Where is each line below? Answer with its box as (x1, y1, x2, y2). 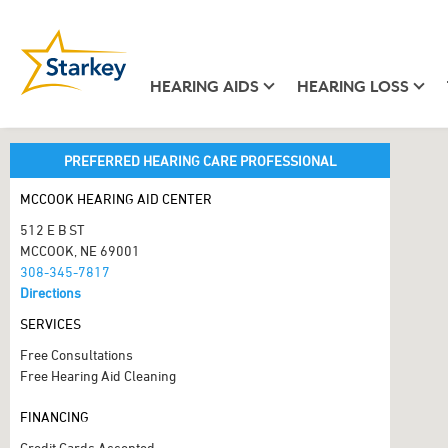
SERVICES (20, 315, 81, 332)
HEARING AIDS (149, 77, 259, 96)
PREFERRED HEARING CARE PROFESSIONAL (63, 152, 337, 169)
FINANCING (20, 408, 89, 425)
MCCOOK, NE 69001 (20, 242, 140, 259)
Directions (20, 284, 81, 301)
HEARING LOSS (296, 77, 409, 96)
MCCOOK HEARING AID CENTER (20, 190, 212, 207)
